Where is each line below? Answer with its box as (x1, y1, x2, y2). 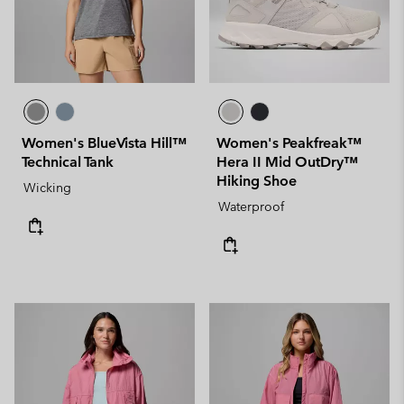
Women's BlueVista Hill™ (22, 134, 187, 151)
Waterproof (218, 198, 284, 215)
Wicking (23, 179, 71, 196)
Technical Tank (22, 153, 114, 170)
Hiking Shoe (216, 172, 297, 189)
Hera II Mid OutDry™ (216, 153, 358, 170)
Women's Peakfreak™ (216, 134, 362, 151)
